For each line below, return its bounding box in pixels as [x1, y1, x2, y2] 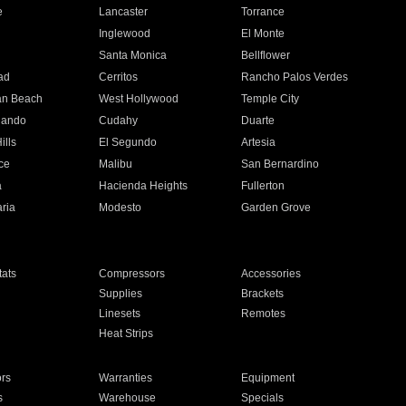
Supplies [98, 287, 142, 300]
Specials [241, 391, 285, 404]
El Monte [241, 27, 285, 40]
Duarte [241, 114, 275, 127]
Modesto [98, 201, 141, 214]
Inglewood [98, 27, 150, 40]
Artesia [241, 136, 276, 149]
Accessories [241, 267, 302, 280]
